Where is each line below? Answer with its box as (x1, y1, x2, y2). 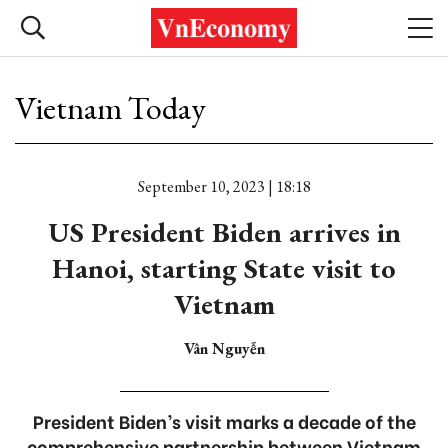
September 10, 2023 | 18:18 (137, 176, 311, 197)
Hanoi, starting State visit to (52, 250, 396, 286)
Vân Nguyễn (183, 338, 265, 359)
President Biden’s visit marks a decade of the (32, 407, 416, 434)
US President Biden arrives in (47, 214, 401, 250)
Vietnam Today (15, 87, 206, 129)
